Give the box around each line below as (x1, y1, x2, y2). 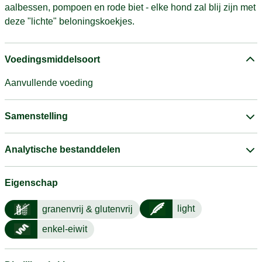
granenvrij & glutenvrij (42, 204, 133, 215)
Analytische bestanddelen (5, 144, 120, 154)
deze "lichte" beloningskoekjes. (5, 16, 135, 26)
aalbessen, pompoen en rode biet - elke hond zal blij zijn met (5, 2, 256, 12)
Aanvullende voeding (5, 78, 93, 88)
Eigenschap (5, 178, 58, 188)
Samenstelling (5, 111, 68, 121)
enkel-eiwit (42, 224, 87, 234)
